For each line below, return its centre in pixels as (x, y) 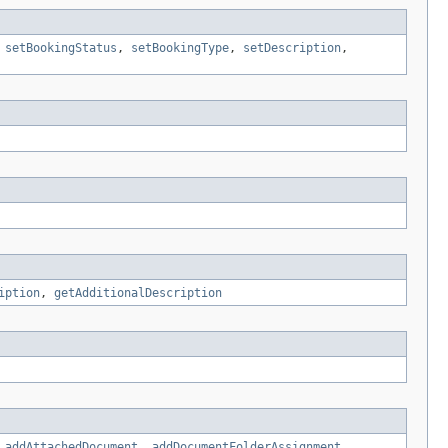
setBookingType (180, 48)
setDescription (292, 48)
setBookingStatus (61, 48)
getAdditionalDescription (138, 293)
